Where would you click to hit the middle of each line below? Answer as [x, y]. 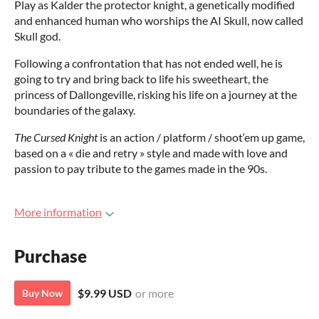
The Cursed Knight [56, 137]
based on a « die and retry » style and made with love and [151, 153]
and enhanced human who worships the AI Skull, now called [159, 20]
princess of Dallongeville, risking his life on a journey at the [156, 94]
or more [155, 293]
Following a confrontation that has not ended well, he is [148, 63]
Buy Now [42, 293]
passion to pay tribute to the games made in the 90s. [141, 168]
